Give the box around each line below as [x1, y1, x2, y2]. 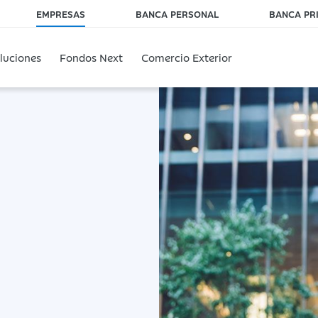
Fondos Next [60, 50, 123, 65]
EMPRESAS [35, 7, 85, 20]
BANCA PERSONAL [135, 7, 219, 20]
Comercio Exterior [141, 50, 232, 65]
